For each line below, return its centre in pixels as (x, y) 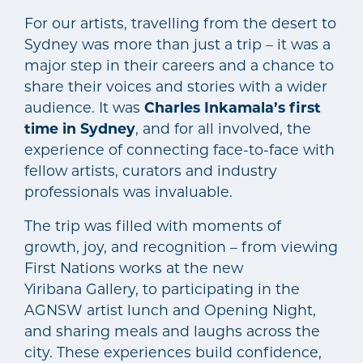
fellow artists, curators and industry (151, 170)
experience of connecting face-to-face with (179, 149)
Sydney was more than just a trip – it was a (177, 44)
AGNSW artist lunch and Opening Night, (170, 310)
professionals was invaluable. (128, 191)
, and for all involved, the (223, 128)
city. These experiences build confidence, (173, 352)
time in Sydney (80, 128)
